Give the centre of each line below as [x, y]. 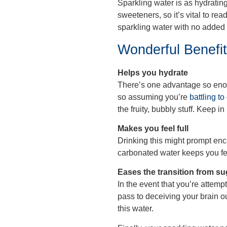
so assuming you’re [154, 97]
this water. [136, 209]
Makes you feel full [153, 128]
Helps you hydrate [153, 72]
